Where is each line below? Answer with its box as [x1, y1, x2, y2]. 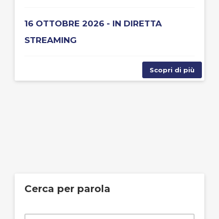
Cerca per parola [24, 183, 110, 195]
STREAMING [24, 35, 77, 45]
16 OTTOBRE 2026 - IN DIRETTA [24, 19, 162, 28]
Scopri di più [150, 66, 195, 74]
